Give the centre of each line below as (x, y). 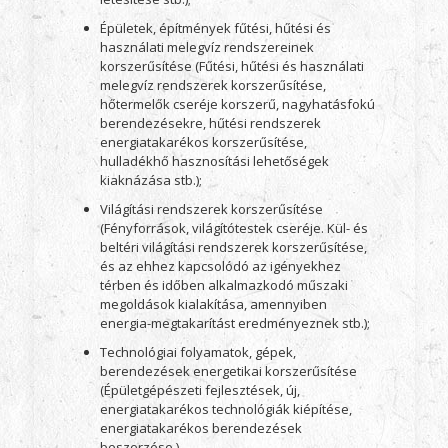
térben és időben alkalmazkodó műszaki (223, 285)
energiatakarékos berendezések (200, 428)
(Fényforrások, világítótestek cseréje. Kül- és (233, 228)
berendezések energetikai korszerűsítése (228, 371)
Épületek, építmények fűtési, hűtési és (215, 28)
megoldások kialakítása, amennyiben (213, 304)
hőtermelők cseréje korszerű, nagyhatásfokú (237, 104)
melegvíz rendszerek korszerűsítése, (212, 85)
